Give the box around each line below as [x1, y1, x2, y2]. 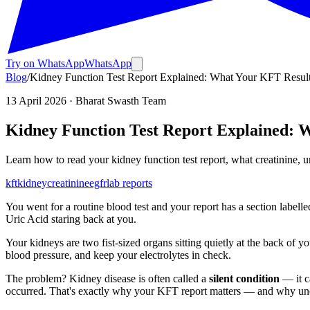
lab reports [107, 176, 152, 189]
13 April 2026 [6, 95, 66, 107]
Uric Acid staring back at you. [6, 212, 136, 225]
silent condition [209, 272, 280, 284]
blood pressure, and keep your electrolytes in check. [6, 248, 231, 261]
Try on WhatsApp [6, 57, 84, 69]
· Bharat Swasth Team [66, 95, 166, 107]
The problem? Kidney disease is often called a [6, 272, 209, 284]
